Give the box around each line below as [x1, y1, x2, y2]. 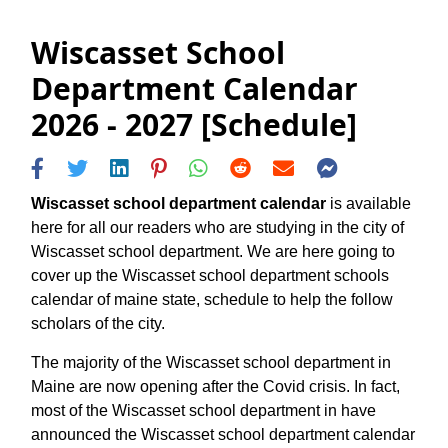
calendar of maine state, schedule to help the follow [31, 290, 393, 308]
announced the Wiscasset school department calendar [31, 425, 415, 443]
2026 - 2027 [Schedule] [31, 104, 357, 146]
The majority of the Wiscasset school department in [31, 353, 391, 371]
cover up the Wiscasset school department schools [31, 266, 389, 284]
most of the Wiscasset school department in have [31, 401, 376, 419]
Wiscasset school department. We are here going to [31, 242, 395, 260]
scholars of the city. [31, 314, 165, 332]
